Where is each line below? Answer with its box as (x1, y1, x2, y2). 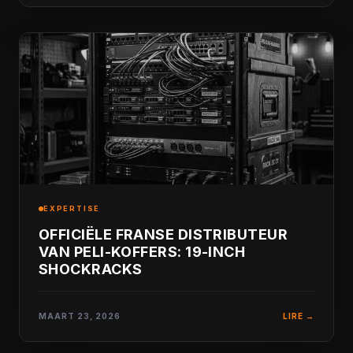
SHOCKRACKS (39, 261, 143, 277)
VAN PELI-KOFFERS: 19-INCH (39, 243, 246, 260)
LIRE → (283, 311, 314, 321)
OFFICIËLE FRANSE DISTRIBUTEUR (39, 226, 288, 243)
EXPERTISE (43, 204, 101, 213)
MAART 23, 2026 (39, 311, 121, 321)
